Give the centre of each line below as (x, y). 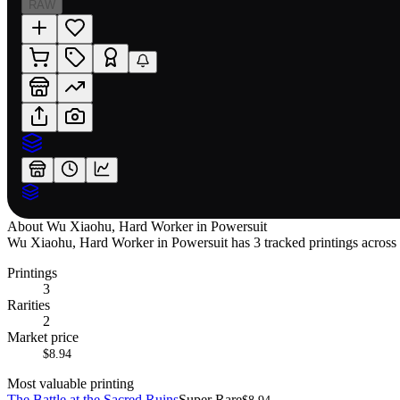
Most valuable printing (71, 383)
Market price (43, 337)
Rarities (29, 304)
